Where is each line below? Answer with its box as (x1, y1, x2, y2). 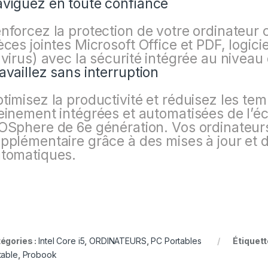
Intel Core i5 (38, 236, 85, 246)
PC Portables (151, 236, 202, 246)
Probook (22, 249, 57, 260)
